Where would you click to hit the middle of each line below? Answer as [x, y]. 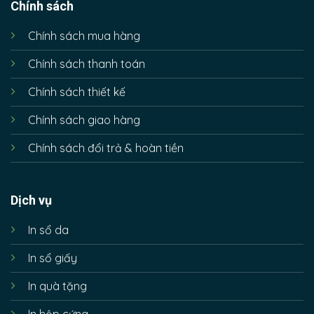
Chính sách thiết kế [76, 91]
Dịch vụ [31, 200]
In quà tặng [57, 286]
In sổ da [48, 230]
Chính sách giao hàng [84, 120]
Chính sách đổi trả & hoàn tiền [105, 148]
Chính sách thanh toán [86, 63]
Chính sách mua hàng [84, 35]
